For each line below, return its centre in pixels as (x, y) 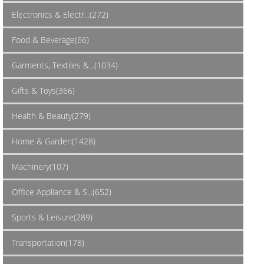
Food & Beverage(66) (50, 39)
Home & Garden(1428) (54, 141)
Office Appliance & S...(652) (62, 192)
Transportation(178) (48, 242)
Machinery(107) (40, 166)
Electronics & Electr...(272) (60, 14)
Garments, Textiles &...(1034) (65, 65)
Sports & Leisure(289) (52, 217)
